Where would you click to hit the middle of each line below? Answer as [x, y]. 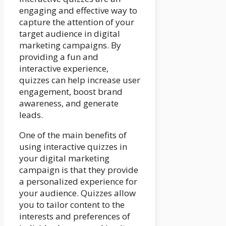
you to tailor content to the [72, 204]
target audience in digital [70, 33]
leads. [31, 115]
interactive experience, [64, 68]
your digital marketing [64, 158]
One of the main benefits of [73, 135]
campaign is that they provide [79, 169]
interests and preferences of [75, 216]
